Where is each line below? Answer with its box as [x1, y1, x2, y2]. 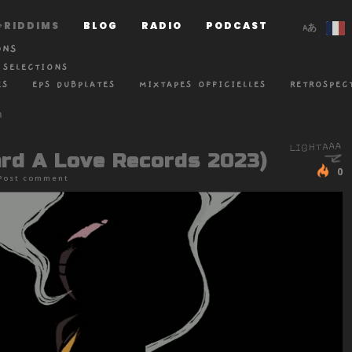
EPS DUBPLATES [32, 79, 115, 90]
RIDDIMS [4, 19, 60, 32]
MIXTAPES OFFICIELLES [139, 79, 266, 90]
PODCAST [206, 19, 268, 32]
